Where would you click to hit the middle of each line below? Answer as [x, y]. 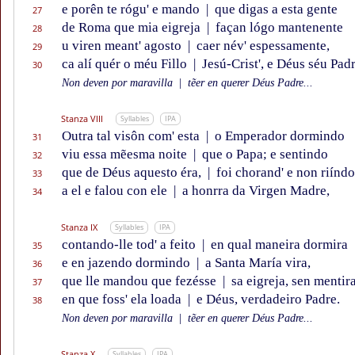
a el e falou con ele [116, 191]
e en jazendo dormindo [128, 263]
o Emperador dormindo [278, 136]
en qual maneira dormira [278, 245]
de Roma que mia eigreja [133, 28]
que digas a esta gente [275, 10]
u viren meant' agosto [123, 46]
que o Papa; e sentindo [263, 155]
